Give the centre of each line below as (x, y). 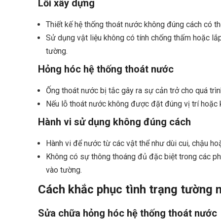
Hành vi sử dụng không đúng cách (114, 122)
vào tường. (64, 170)
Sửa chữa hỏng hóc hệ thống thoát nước (128, 213)
